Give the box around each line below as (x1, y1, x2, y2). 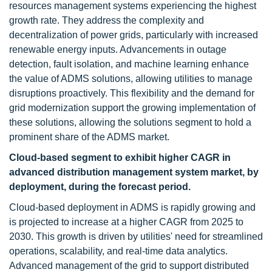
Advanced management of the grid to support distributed (9, 260, 249, 271)
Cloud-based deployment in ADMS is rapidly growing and (9, 202, 256, 212)
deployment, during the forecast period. (9, 182, 191, 192)
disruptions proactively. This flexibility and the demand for (9, 88, 254, 98)
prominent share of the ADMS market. (9, 132, 169, 142)
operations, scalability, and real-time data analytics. (9, 246, 228, 256)
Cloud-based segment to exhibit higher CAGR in (9, 152, 231, 163)
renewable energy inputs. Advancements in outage (9, 44, 226, 55)
